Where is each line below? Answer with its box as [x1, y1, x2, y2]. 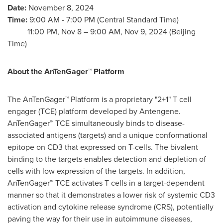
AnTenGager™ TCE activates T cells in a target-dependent [7, 177, 205, 189]
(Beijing [167, 26, 196, 37]
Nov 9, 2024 [124, 26, 167, 37]
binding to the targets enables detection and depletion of [7, 153, 206, 165]
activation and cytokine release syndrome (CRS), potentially [7, 201, 214, 213]
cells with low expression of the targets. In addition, [7, 165, 185, 177]
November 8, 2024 [28, 2, 94, 13]
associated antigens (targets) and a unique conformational [7, 129, 208, 141]
